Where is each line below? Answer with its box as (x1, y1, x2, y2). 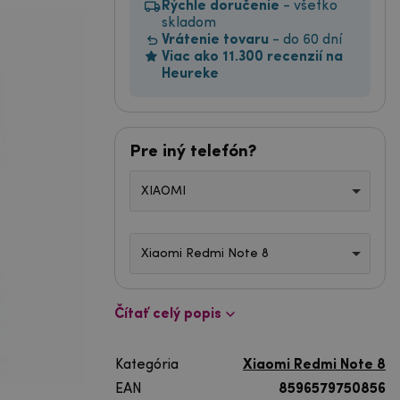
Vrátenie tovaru (162, 32, 269, 47)
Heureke (162, 66, 219, 81)
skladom (162, 15, 216, 30)
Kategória (115, 358, 179, 373)
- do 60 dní (269, 32, 342, 47)
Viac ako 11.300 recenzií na (162, 49, 343, 64)
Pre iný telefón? (129, 142, 256, 161)
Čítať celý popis (114, 307, 221, 322)
